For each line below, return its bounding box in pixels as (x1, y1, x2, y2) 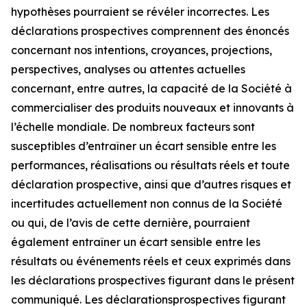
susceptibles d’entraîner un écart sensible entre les (11, 139, 276, 153)
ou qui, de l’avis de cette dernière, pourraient (11, 216, 250, 230)
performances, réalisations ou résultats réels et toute (11, 158, 290, 172)
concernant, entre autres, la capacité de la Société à (11, 82, 292, 95)
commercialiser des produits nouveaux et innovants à (11, 101, 294, 114)
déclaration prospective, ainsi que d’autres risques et (11, 177, 291, 191)
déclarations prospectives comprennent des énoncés (11, 24, 289, 38)
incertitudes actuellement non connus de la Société (11, 197, 282, 210)
